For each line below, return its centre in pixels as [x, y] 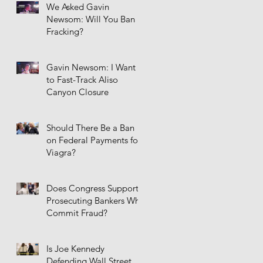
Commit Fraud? [77, 213]
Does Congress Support [92, 188]
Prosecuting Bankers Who [96, 201]
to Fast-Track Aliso [82, 80]
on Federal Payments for [94, 140]
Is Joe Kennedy [75, 249]
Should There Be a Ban [90, 128]
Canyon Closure [77, 92]
